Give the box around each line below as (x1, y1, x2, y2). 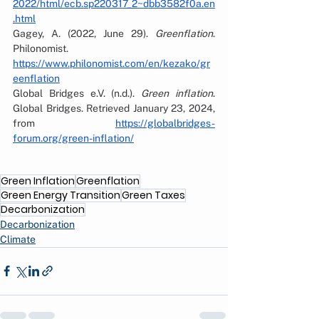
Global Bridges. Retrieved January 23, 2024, (13, 102, 215, 114)
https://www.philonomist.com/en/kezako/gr (13, 57, 210, 69)
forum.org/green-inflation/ (13, 132, 134, 144)
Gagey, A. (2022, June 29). (13, 27, 155, 39)
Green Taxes (122, 187, 185, 202)
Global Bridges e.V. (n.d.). (13, 87, 142, 99)
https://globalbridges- (115, 117, 215, 129)
